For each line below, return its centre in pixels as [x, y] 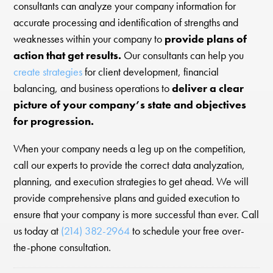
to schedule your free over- [187, 231]
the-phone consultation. [62, 248]
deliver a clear [207, 88]
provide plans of [206, 39]
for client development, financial [151, 72]
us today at [37, 231]
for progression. [54, 121]
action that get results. [68, 55]
